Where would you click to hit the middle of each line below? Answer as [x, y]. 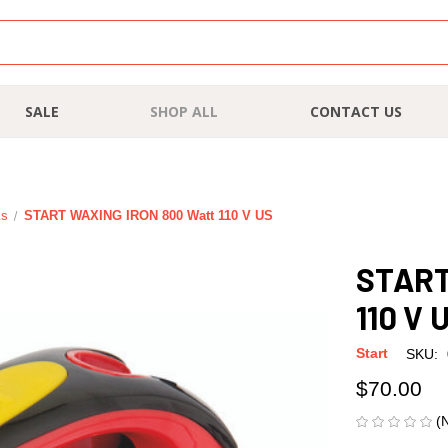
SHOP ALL [184, 111]
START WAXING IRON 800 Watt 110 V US [148, 215]
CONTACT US [355, 111]
